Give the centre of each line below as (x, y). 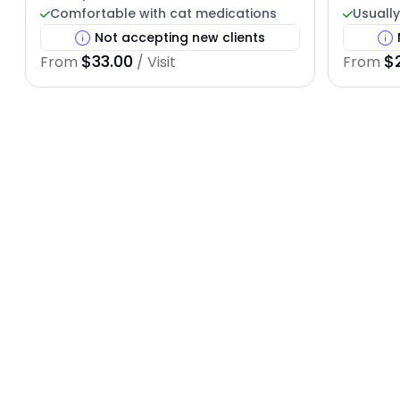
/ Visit (154, 62)
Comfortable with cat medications (163, 14)
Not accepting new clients (180, 37)
